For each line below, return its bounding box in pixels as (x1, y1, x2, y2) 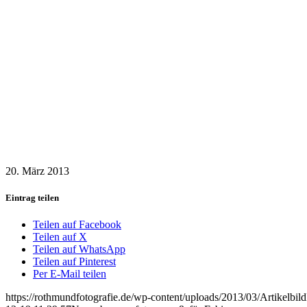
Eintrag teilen (5, 192, 59, 203)
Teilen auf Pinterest (33, 256, 116, 268)
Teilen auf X (33, 231, 87, 243)
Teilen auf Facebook (33, 219, 121, 231)
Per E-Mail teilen (33, 268, 106, 280)
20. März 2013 (5, 164, 69, 177)
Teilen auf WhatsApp (33, 243, 125, 256)
